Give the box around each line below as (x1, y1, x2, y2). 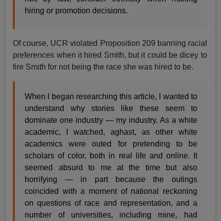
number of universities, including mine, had (25, 210, 197, 219)
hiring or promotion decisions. (25, 6, 128, 15)
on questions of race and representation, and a (25, 198, 197, 207)
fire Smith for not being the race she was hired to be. (13, 62, 194, 71)
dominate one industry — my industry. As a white (25, 115, 197, 124)
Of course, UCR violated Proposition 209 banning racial (13, 38, 207, 47)
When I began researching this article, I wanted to (25, 92, 197, 101)
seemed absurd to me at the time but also (25, 163, 197, 172)
